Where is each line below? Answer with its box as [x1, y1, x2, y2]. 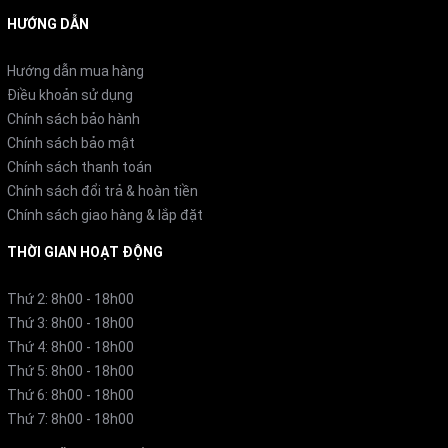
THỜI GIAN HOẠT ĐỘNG [7, 244, 163, 260]
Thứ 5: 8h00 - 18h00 [7, 363, 134, 379]
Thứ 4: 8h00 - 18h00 [7, 339, 134, 355]
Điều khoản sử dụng [7, 87, 133, 103]
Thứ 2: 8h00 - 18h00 [7, 291, 134, 307]
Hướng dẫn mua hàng [7, 63, 144, 79]
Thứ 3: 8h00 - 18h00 [7, 315, 134, 331]
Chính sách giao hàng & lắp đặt [7, 207, 203, 223]
